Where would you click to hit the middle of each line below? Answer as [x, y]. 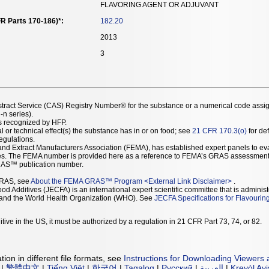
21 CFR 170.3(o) [219, 131]
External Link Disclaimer [188, 181]
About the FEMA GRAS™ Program [86, 181]
